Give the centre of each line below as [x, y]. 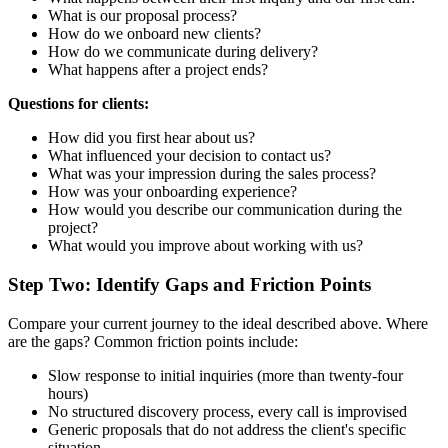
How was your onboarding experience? [172, 192]
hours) [68, 393]
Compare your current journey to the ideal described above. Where [218, 323]
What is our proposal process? [142, 16]
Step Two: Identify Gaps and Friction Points [189, 285]
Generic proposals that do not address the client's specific [227, 429]
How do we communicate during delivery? [183, 52]
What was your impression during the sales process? [212, 174]
